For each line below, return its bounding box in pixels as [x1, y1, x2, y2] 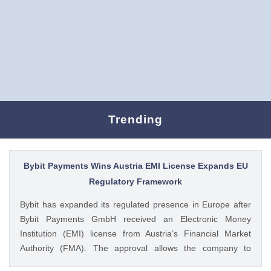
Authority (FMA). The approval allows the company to [20, 243, 251, 253]
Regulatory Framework [89, 176, 182, 186]
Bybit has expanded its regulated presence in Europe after [20, 199, 251, 209]
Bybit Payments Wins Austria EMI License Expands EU [23, 160, 248, 171]
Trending [108, 113, 163, 126]
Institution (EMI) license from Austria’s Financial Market [20, 228, 251, 238]
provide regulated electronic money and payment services [20, 257, 251, 267]
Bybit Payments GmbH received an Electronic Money [20, 214, 251, 224]
